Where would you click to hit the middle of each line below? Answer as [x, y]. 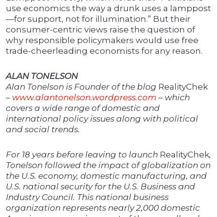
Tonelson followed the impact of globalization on [108, 165]
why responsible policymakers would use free [102, 40]
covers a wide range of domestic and [83, 108]
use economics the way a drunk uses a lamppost [108, 8]
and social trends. [43, 130]
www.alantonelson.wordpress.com [84, 98]
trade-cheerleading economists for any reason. [104, 51]
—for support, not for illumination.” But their [98, 19]
